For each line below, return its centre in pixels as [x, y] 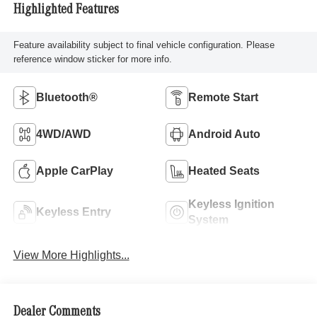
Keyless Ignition [231, 204]
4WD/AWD [63, 134]
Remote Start [223, 97]
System [208, 219]
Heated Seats [224, 171]
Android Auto [224, 134]
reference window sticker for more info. [92, 59]
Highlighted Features [66, 11]
